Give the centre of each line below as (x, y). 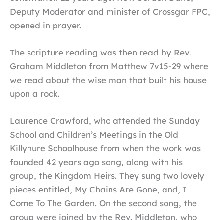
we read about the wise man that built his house (108, 80)
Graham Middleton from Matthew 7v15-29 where (109, 66)
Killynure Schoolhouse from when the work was (105, 148)
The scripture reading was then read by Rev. (100, 52)
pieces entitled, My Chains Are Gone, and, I (98, 190)
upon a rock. (35, 93)
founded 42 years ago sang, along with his (96, 162)
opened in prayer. (45, 25)
